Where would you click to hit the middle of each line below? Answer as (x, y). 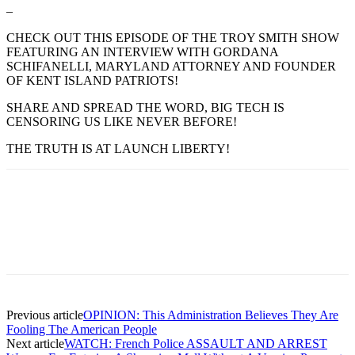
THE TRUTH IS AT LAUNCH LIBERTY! (118, 148)
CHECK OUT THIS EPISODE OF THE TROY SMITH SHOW (173, 37)
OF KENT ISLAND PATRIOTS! (92, 80)
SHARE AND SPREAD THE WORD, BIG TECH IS (145, 107)
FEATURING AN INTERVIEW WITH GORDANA (142, 52)
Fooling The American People (82, 329)
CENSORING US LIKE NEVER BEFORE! (122, 121)
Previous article (45, 315)
